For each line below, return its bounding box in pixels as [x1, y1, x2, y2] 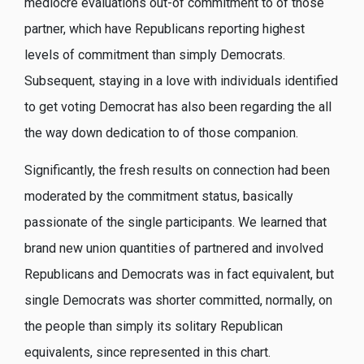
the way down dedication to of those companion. [24, 124, 298, 141]
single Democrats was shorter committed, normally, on [24, 292, 332, 309]
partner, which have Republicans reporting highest [24, 20, 305, 37]
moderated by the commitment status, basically [24, 188, 293, 205]
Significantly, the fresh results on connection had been [24, 162, 330, 179]
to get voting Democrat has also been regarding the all [24, 98, 331, 115]
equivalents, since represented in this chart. [24, 344, 271, 361]
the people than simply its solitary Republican [24, 318, 283, 335]
